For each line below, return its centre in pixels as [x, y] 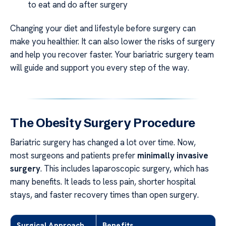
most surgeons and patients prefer [74, 156]
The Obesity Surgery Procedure [103, 123]
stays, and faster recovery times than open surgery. [104, 195]
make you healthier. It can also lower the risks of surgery [112, 42]
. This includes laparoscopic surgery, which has [125, 169]
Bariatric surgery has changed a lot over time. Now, [103, 143]
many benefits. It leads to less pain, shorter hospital [103, 182]
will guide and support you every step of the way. [100, 68]
